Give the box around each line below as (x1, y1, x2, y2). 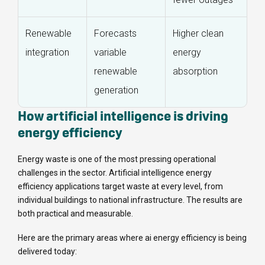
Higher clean (173, 27, 224, 39)
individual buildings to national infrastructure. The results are (18, 195, 243, 205)
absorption (173, 65, 218, 77)
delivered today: (18, 246, 77, 256)
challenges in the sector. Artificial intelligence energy (18, 167, 212, 177)
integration (25, 46, 69, 58)
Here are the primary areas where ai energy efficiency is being (18, 232, 247, 243)
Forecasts (94, 27, 137, 39)
